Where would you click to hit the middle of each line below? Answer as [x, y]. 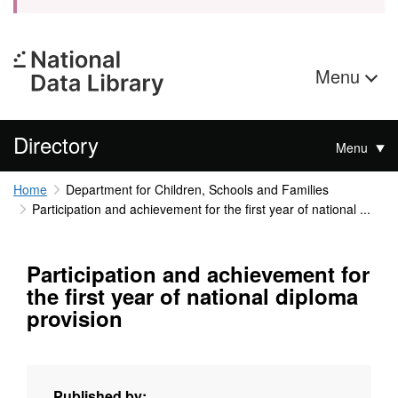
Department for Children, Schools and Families [197, 189]
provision [75, 318]
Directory [56, 144]
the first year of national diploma [192, 296]
